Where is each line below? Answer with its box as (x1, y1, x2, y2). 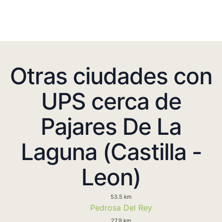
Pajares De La (41, 112, 181, 140)
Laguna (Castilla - (20, 137, 202, 166)
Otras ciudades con (10, 61, 212, 90)
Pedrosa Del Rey (90, 202, 152, 213)
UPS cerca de (41, 87, 181, 115)
